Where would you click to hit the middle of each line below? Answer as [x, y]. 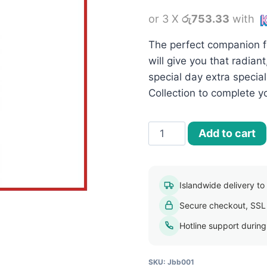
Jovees [164, 128]
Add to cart [227, 133]
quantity [167, 241]
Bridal [161, 145]
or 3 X [165, 19]
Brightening [175, 161]
